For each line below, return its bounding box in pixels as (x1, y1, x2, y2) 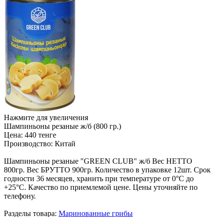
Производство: (4, 139, 53, 148)
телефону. (4, 192, 36, 200)
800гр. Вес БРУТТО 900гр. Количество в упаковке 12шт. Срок (4, 166, 211, 174)
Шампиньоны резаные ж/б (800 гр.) (4, 122, 121, 130)
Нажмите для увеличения (4, 113, 88, 122)
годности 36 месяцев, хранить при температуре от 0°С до (4, 174, 194, 183)
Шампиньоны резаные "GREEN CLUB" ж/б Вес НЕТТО (4, 157, 192, 165)
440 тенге (25, 131, 56, 139)
